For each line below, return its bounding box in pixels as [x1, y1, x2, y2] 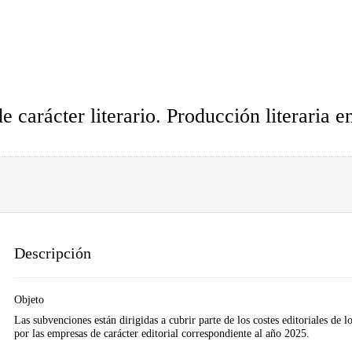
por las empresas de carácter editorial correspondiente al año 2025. [13, 326, 310, 339]
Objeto [13, 292, 44, 306]
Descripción [13, 244, 91, 262]
